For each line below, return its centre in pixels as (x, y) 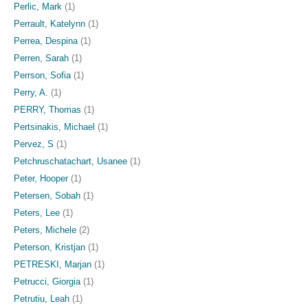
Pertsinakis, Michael (54, 126)
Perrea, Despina (46, 41)
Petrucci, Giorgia (47, 281)
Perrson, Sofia (42, 75)
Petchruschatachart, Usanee (70, 161)
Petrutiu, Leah (42, 298)
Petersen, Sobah (47, 195)
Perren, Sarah (41, 58)
